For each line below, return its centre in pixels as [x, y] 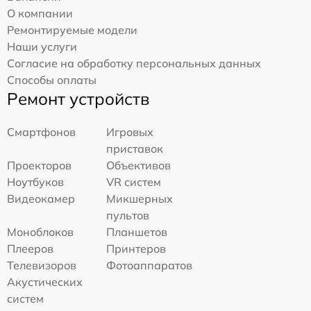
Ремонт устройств [78, 98]
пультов [128, 215]
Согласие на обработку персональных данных [134, 63]
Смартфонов [41, 132]
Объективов [139, 165]
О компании [40, 13]
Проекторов [39, 165]
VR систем [134, 182]
